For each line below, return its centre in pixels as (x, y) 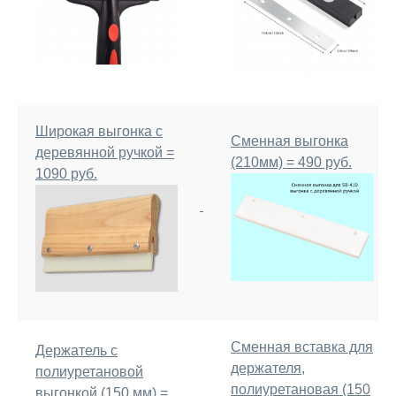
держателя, (268, 368)
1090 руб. (66, 174)
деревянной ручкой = (105, 152)
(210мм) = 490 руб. (291, 162)
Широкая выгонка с (99, 131)
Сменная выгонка (289, 141)
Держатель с (76, 350)
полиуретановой (89, 372)
